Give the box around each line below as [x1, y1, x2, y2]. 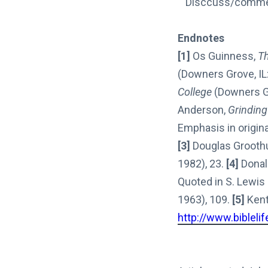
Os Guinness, [190, 49, 258, 62]
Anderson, [178, 103, 228, 116]
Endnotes [178, 31, 224, 44]
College [178, 85, 212, 98]
